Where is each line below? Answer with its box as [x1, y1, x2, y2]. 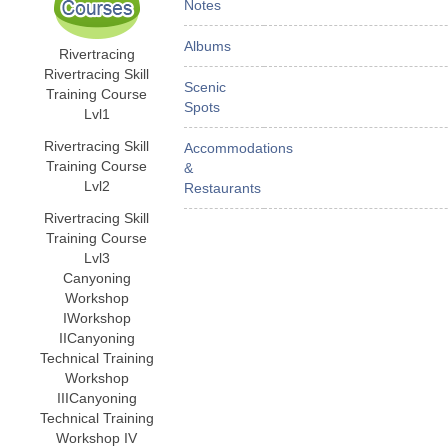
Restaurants [184, 180, 261, 196]
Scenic [184, 79, 226, 95]
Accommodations [184, 140, 293, 156]
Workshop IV [56, 430, 137, 446]
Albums [184, 38, 231, 54]
